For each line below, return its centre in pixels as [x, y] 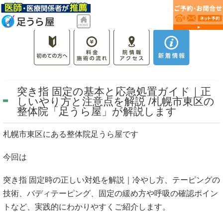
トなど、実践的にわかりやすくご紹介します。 [87, 207]
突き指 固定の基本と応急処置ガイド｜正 [114, 91]
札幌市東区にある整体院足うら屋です [71, 134]
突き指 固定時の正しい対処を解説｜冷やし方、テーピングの [111, 180]
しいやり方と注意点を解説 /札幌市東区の [116, 101]
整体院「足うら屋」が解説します [97, 111]
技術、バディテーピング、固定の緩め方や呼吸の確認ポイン [111, 194]
